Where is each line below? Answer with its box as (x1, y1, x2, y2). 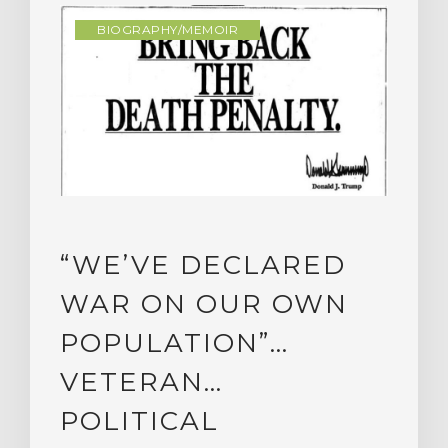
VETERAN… (60, 366, 223, 399)
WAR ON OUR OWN (60, 288, 348, 321)
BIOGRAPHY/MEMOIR (97, 21, 238, 37)
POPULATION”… (60, 327, 289, 360)
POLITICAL (60, 405, 219, 438)
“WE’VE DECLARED (60, 249, 346, 282)
